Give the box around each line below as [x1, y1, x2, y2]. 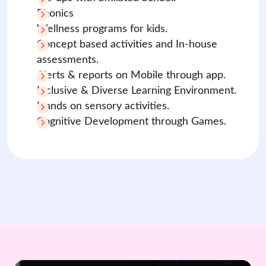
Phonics [37, 8, 74, 19]
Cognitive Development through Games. [37, 116, 226, 127]
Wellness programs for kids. [37, 23, 167, 34]
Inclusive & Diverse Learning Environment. [37, 85, 236, 96]
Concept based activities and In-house [37, 39, 217, 50]
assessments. [37, 54, 99, 65]
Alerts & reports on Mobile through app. [37, 69, 226, 81]
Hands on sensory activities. [37, 100, 169, 112]
